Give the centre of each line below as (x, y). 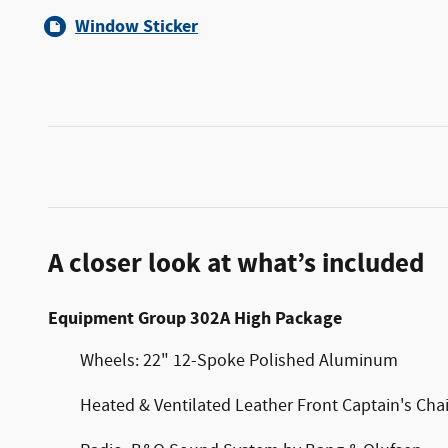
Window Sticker (136, 26)
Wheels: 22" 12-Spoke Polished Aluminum (239, 361)
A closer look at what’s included (236, 264)
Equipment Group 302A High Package (195, 318)
